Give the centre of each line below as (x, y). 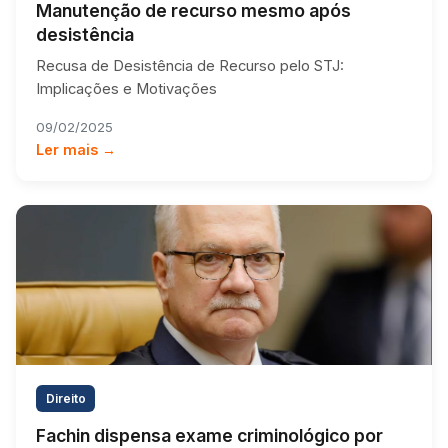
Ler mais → (76, 149)
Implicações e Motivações (126, 88)
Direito (65, 398)
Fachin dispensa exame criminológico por (209, 435)
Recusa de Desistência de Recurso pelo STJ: (190, 65)
